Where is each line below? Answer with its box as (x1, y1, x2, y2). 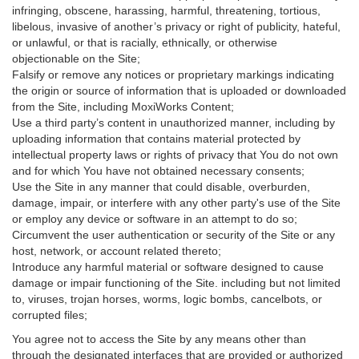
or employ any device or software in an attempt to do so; (12, 212, 297, 225)
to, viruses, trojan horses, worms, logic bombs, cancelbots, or (12, 292, 322, 305)
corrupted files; (12, 309, 87, 321)
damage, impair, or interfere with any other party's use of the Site (12, 196, 341, 209)
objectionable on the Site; (12, 52, 140, 65)
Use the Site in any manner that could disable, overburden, (12, 180, 310, 193)
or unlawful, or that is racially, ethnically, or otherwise (12, 36, 277, 49)
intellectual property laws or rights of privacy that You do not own (12, 148, 338, 161)
